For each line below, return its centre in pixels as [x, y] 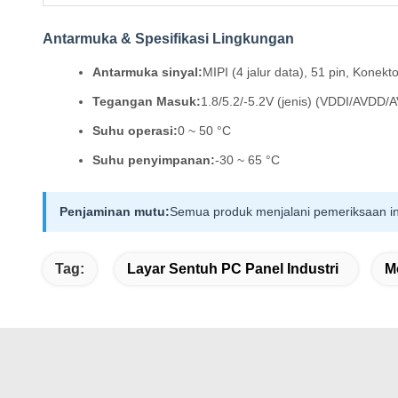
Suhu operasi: [135, 131]
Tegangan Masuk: [147, 101]
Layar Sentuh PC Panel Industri [233, 269]
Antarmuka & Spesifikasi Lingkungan [168, 39]
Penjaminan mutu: [115, 211]
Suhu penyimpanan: [154, 160]
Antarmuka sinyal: [147, 72]
